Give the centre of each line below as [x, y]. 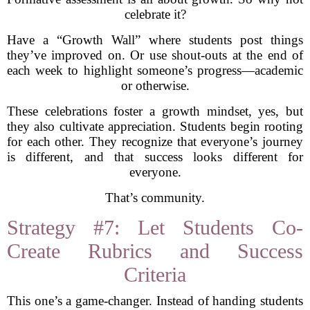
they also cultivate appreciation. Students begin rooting [155, 126]
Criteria [155, 274]
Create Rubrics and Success [155, 251]
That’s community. [155, 198]
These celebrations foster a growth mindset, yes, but [155, 111]
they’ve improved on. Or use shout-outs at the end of [155, 55]
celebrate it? [155, 14]
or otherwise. [155, 85]
